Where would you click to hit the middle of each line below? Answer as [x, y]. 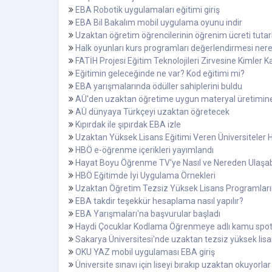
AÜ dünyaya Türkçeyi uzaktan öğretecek [152, 112]
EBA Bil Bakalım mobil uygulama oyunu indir [159, 23]
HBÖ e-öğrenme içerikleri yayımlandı [144, 150]
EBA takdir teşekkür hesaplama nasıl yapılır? [159, 201]
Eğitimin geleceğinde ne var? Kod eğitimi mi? [160, 74]
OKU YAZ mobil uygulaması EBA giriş [145, 252]
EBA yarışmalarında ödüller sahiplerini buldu [159, 87]
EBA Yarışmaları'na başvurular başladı [148, 214]
